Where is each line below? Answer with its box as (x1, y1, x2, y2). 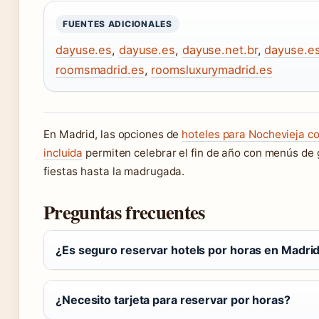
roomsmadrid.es (56, 62, 145, 77)
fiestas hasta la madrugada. (43, 164, 185, 178)
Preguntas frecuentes (43, 197, 205, 226)
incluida (43, 145, 83, 159)
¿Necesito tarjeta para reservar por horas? (56, 292, 291, 307)
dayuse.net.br (182, 42, 258, 57)
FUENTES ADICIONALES (63, 18, 172, 29)
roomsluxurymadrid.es (151, 62, 273, 77)
